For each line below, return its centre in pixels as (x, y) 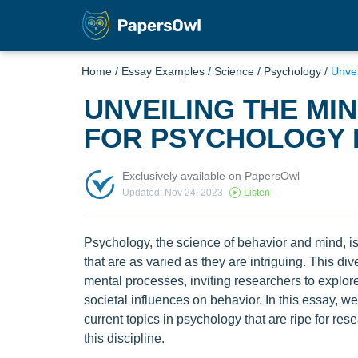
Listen (257, 193)
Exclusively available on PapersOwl (211, 175)
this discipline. (124, 338)
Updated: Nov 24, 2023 (172, 193)
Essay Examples (163, 71)
